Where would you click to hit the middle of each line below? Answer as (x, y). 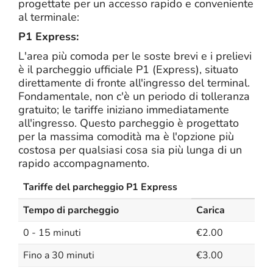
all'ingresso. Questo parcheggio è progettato (129, 123)
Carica (211, 210)
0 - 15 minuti (52, 233)
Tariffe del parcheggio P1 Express (100, 187)
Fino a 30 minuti (59, 255)
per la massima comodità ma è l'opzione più (126, 136)
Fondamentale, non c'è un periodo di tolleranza (134, 96)
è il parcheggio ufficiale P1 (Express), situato (128, 69)
